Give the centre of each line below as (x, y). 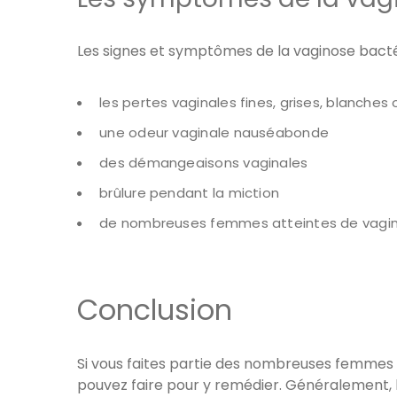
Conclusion (155, 310)
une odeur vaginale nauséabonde (214, 133)
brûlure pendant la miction (190, 193)
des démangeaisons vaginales (204, 163)
